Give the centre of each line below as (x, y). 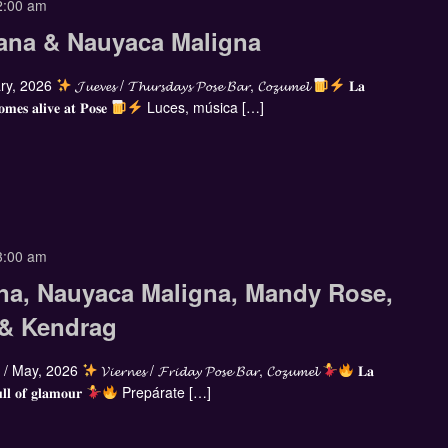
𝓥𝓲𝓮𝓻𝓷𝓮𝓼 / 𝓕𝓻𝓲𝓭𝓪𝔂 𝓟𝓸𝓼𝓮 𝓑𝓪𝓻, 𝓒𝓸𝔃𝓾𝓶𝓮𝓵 (210, 369)
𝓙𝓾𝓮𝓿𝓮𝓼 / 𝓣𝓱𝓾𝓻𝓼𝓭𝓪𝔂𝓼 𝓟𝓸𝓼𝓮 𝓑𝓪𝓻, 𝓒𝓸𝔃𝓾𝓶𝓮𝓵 (192, 85)
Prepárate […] (164, 391)
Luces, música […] (203, 107)
